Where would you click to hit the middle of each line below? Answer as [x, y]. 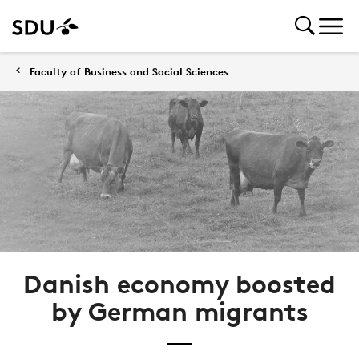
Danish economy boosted [179, 284]
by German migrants [179, 311]
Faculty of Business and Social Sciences [129, 71]
